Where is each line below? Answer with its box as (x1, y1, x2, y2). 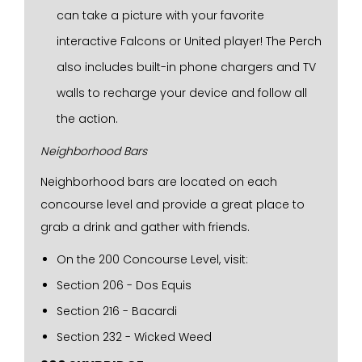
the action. (57, 111, 118, 127)
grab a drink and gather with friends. (40, 219, 250, 235)
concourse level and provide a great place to (40, 196, 305, 213)
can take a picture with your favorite (57, 7, 264, 23)
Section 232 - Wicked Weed (57, 329, 212, 345)
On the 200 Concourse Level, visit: (57, 251, 248, 267)
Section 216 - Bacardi (57, 303, 177, 319)
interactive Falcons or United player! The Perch (57, 33, 322, 49)
